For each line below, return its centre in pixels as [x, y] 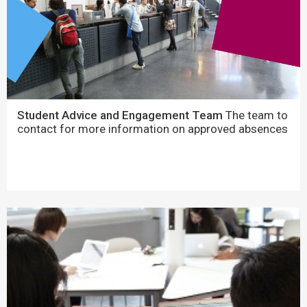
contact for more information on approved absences [152, 128]
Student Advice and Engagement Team [120, 115]
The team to [255, 115]
